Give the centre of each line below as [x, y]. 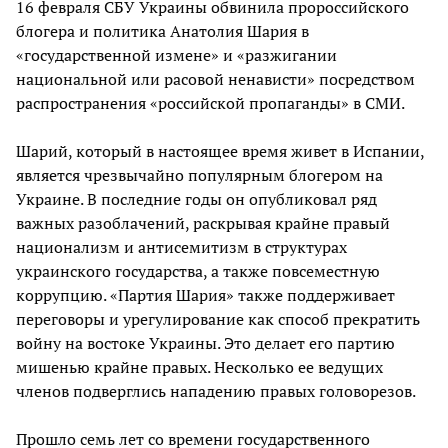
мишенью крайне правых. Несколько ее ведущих [199, 367]
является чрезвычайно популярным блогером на [199, 175]
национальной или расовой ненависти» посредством [215, 79]
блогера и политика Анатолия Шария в [162, 31]
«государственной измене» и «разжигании [176, 55]
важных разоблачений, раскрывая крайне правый [203, 223]
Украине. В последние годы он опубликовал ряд [196, 199]
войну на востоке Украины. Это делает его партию [205, 343]
